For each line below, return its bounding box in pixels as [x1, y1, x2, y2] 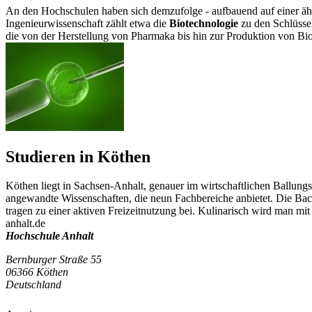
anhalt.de [6, 217, 45, 230]
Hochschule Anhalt [6, 230, 93, 242]
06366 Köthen [6, 266, 68, 279]
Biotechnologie [169, 17, 238, 29]
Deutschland [6, 279, 61, 291]
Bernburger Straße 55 [6, 253, 102, 266]
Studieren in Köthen [6, 147, 150, 166]
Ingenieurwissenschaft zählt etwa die [6, 17, 169, 29]
